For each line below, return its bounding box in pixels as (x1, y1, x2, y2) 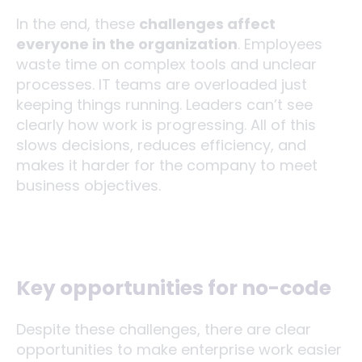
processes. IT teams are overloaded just (16, 74, 307, 95)
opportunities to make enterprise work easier (16, 339, 342, 360)
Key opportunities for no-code (16, 273, 331, 302)
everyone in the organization (16, 34, 238, 54)
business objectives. (16, 175, 161, 196)
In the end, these (16, 14, 139, 34)
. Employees (238, 34, 322, 54)
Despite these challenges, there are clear (16, 318, 311, 339)
